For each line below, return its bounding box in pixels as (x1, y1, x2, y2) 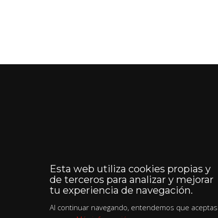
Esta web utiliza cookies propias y (50, 163, 211, 175)
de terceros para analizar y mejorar (50, 174, 214, 185)
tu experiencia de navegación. (50, 184, 193, 196)
